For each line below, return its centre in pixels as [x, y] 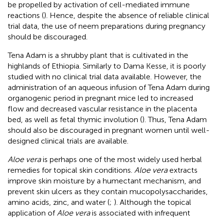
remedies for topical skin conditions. [71, 170]
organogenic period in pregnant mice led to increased [100, 98]
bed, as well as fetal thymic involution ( [75, 119]
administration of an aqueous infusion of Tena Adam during [109, 87]
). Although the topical [153, 202]
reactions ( [26, 15]
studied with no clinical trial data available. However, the [105, 76]
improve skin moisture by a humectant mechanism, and [104, 181]
